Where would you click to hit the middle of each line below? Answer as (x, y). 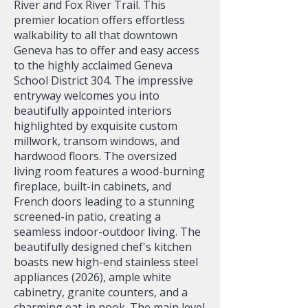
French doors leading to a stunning (104, 201)
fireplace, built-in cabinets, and (92, 186)
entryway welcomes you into (87, 96)
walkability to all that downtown (96, 35)
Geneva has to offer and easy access (107, 50)
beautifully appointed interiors (93, 111)
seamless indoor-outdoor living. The (107, 232)
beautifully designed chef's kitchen (103, 247)
